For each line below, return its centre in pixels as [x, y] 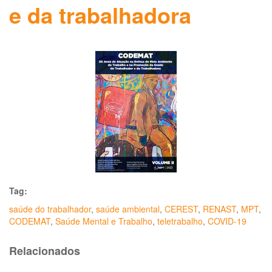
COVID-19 [227, 221]
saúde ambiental [128, 209]
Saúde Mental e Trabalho [104, 221]
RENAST [219, 209]
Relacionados [45, 251]
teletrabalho [180, 221]
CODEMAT [30, 221]
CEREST [181, 209]
